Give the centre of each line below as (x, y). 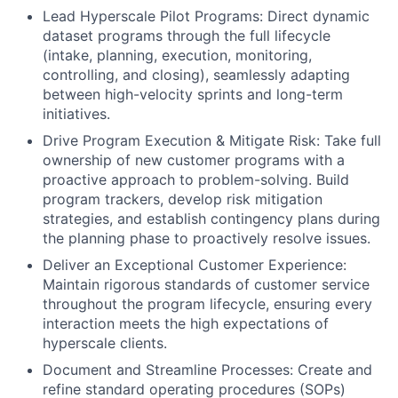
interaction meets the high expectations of (186, 324)
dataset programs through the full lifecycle (187, 36)
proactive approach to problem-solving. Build (196, 180)
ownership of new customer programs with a (194, 160)
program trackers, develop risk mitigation (183, 199)
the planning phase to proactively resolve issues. (207, 239)
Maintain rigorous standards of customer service (206, 285)
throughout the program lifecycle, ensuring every (207, 304)
